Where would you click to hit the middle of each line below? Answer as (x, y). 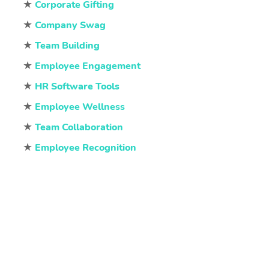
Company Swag (70, 26)
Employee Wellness (80, 107)
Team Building (67, 46)
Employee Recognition (85, 148)
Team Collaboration (79, 128)
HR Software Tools (77, 87)
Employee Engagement (87, 66)
